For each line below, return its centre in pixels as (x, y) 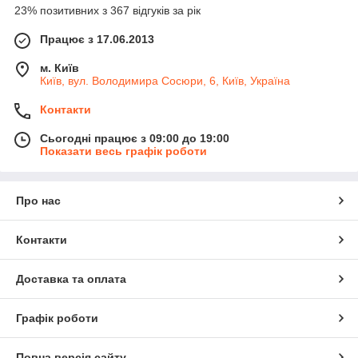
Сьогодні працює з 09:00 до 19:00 (135, 139)
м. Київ (60, 68)
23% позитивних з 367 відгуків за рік (107, 11)
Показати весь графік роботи (123, 151)
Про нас (38, 201)
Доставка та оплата (71, 279)
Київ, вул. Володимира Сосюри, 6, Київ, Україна (165, 81)
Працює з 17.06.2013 (97, 40)
